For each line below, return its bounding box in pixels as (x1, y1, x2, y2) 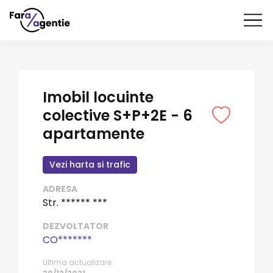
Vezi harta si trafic (49, 158, 130, 171)
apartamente (43, 124, 144, 144)
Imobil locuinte (43, 87, 154, 107)
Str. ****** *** (43, 196, 107, 210)
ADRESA (43, 183, 77, 195)
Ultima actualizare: (43, 257, 113, 268)
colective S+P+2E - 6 (43, 105, 193, 126)
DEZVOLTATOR (43, 220, 108, 232)
